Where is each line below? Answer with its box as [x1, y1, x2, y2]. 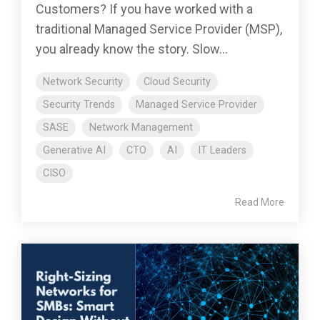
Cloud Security [144, 76, 211, 89]
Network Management [89, 121, 193, 134]
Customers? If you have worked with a [36, 1, 253, 17]
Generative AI [43, 144, 106, 157]
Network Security [43, 76, 123, 89]
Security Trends [43, 99, 115, 111]
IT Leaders [198, 144, 246, 157]
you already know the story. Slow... [36, 41, 228, 57]
